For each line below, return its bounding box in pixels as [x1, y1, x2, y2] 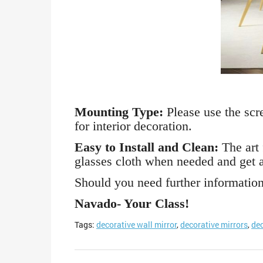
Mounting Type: [75, 104, 163, 120]
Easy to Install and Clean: [75, 140, 218, 155]
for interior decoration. [75, 119, 192, 134]
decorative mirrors [180, 219, 248, 231]
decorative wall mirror [96, 219, 177, 231]
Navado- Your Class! [75, 196, 189, 211]
